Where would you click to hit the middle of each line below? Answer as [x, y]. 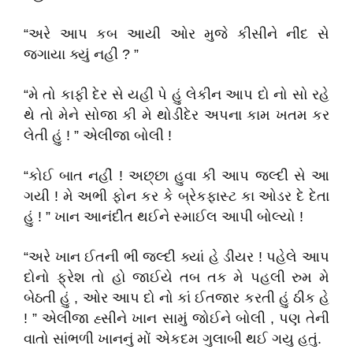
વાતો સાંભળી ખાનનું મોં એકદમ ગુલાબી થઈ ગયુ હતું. [173, 339]
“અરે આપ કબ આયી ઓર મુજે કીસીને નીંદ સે [176, 34]
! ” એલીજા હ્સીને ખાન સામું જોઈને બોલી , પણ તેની [176, 318]
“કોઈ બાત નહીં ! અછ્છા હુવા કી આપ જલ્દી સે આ [176, 176]
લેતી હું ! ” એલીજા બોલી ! [98, 136]
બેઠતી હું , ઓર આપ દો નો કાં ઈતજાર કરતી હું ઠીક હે [176, 298]
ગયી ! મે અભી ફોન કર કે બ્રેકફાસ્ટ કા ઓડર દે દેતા [176, 196]
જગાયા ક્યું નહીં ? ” [81, 54]
